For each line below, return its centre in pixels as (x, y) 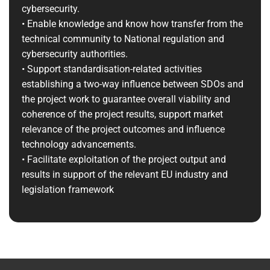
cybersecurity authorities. (74, 54)
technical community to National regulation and (123, 39)
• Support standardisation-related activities (111, 69)
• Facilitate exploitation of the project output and (124, 160)
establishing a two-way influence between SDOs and (132, 84)
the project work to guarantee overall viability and (126, 99)
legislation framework (67, 190)
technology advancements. (79, 145)
